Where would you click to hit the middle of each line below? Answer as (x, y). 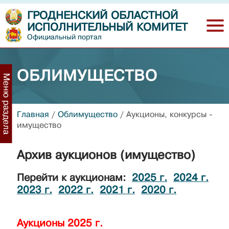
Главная (33, 114)
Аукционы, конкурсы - (169, 114)
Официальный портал (64, 37)
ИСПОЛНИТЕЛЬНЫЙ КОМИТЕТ (107, 27)
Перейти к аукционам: (74, 177)
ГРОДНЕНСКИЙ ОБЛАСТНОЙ (102, 16)
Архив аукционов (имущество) (106, 155)
